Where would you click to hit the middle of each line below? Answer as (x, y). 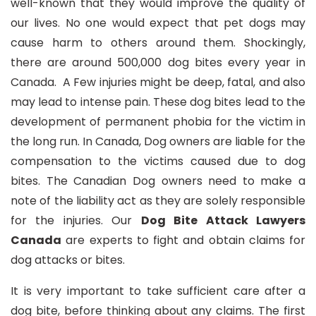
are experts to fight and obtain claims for (183, 240)
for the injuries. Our (76, 220)
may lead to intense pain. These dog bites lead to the (158, 102)
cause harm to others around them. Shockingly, (158, 43)
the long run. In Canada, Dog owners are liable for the (158, 141)
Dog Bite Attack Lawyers (223, 220)
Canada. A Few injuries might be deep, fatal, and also (158, 82)
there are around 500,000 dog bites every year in (158, 62)
